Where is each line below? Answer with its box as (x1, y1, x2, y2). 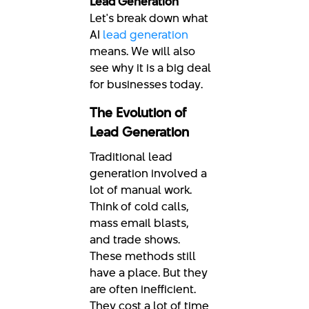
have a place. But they (90, 264, 208, 281)
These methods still (90, 248, 196, 264)
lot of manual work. (90, 181, 192, 198)
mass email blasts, (90, 215, 188, 231)
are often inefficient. (90, 281, 196, 297)
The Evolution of (90, 103, 186, 122)
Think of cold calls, (90, 198, 188, 215)
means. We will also (90, 43, 195, 59)
